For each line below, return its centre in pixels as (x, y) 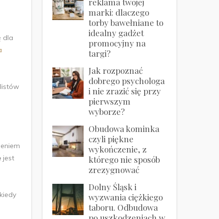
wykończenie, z (118, 149)
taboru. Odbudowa (123, 207)
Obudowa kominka (124, 129)
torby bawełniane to (126, 22)
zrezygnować (114, 170)
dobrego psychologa (127, 81)
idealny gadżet (116, 33)
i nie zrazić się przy (125, 91)
